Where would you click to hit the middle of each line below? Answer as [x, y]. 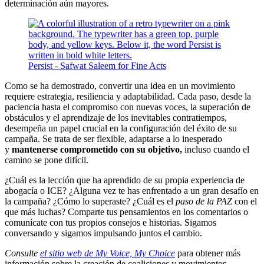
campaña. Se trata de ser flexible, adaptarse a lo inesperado [113, 138]
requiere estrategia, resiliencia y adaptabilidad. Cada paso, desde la [128, 96]
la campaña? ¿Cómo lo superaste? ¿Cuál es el [90, 201]
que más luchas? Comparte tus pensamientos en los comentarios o [126, 212]
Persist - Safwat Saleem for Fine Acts [97, 65]
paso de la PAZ [204, 201]
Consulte [22, 253]
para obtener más [208, 253]
